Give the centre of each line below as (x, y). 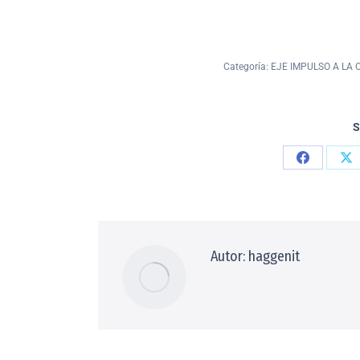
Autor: (228, 256)
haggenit (272, 256)
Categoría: (247, 67)
